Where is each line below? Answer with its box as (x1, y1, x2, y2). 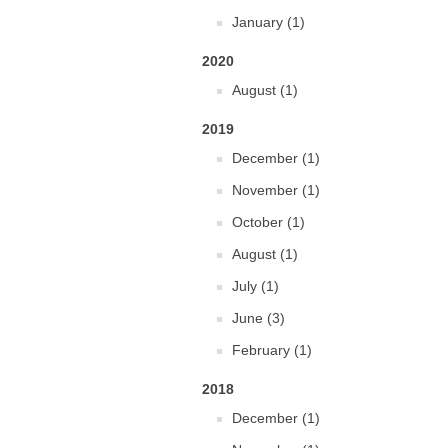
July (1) (232, 278, 279, 294)
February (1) (232, 342, 312, 358)
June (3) (232, 310, 285, 326)
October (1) (232, 214, 305, 230)
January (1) (232, 14, 305, 30)
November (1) (232, 182, 320, 198)
